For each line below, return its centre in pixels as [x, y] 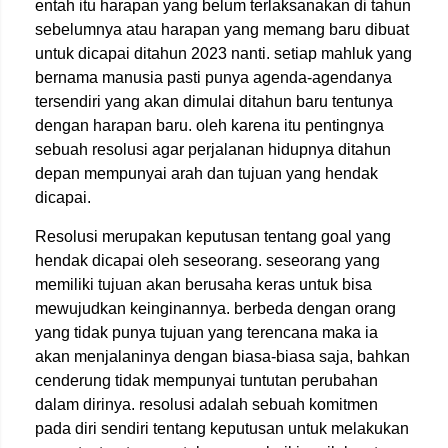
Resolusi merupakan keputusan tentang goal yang [213, 236]
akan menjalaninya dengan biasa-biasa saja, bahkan [222, 356]
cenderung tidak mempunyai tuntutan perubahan [206, 380]
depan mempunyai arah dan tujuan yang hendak [206, 173]
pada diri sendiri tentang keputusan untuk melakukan [222, 428]
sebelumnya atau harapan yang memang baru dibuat [222, 29]
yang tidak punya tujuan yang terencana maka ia [206, 332]
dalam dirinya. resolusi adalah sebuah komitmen [206, 404]
